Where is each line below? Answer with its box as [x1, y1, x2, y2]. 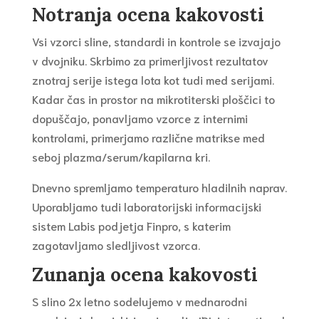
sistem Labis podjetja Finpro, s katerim [31, 218, 231, 234]
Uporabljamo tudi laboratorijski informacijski [31, 199, 261, 214]
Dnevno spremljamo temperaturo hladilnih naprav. [31, 179, 287, 195]
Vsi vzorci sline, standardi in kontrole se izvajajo [31, 33, 281, 49]
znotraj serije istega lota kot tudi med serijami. [31, 72, 274, 88]
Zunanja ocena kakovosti [31, 263, 258, 287]
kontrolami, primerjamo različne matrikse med [31, 130, 265, 145]
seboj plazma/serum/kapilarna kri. [31, 149, 210, 164]
